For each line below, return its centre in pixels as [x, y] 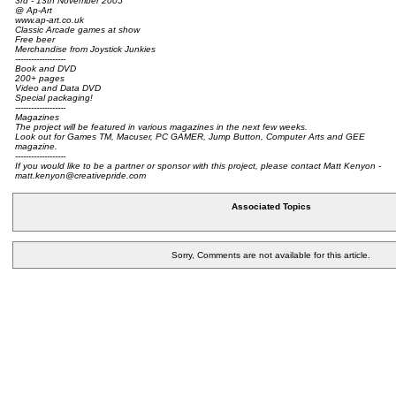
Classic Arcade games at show [77, 30]
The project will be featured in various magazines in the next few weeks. [161, 127]
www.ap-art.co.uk [49, 20]
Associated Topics [271, 206]
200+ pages [40, 78]
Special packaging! [54, 98]
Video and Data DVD [58, 88]
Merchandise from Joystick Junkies [85, 49]
